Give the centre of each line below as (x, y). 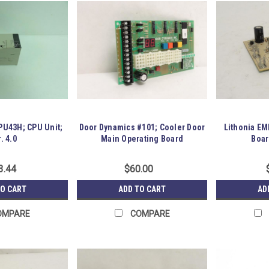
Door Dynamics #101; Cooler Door (142, 128)
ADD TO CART (142, 189)
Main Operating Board (142, 139)
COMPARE (150, 214)
